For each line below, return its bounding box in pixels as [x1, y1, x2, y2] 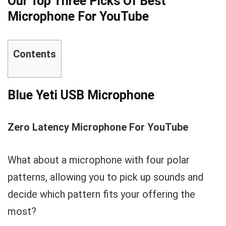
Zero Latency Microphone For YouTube [8, 121, 188, 133]
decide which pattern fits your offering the [8, 188, 195, 200]
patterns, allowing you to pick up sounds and [8, 171, 203, 183]
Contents [13, 48, 56, 60]
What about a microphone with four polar [8, 154, 190, 166]
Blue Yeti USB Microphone [8, 88, 154, 102]
